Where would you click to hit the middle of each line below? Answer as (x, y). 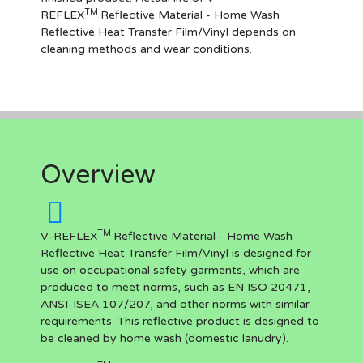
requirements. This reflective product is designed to (180, 321)
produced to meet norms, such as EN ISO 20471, (175, 287)
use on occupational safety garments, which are (170, 270)
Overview (98, 175)
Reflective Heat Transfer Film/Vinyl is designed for (176, 253)
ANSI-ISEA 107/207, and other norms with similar (175, 304)
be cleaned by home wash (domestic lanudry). (166, 338)
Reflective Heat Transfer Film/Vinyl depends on (168, 32)
